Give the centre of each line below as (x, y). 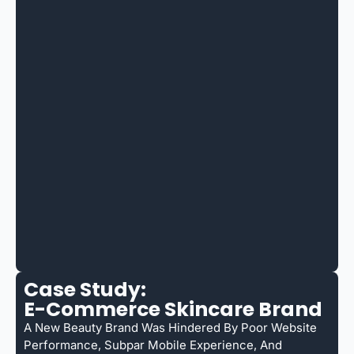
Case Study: (85, 289)
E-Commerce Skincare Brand (173, 309)
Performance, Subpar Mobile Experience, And (153, 345)
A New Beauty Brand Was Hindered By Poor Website (170, 327)
